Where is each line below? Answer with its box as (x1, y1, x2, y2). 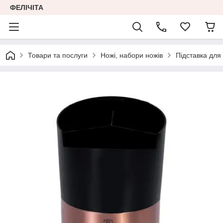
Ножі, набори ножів (101, 51, 163, 59)
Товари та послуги (28, 51, 88, 59)
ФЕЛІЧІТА (10, 3, 43, 11)
